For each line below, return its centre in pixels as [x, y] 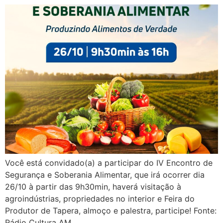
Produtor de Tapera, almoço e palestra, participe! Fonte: [111, 210]
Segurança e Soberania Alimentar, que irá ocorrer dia [105, 174]
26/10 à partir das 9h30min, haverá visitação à [93, 186]
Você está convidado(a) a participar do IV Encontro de [109, 163]
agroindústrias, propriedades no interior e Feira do [100, 198]
